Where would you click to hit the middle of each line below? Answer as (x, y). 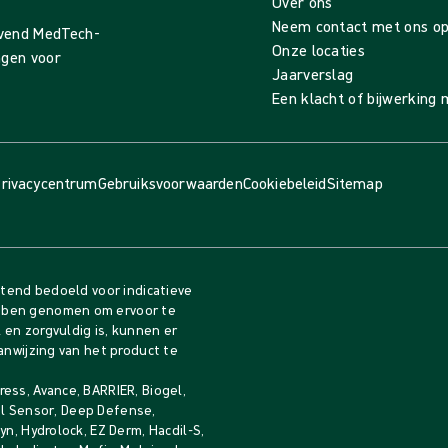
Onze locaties (318, 50)
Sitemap (354, 183)
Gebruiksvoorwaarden (170, 183)
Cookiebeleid (284, 183)
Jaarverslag (312, 74)
